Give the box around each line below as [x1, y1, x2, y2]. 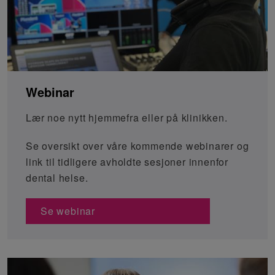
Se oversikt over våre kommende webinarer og [26, 138, 249, 153]
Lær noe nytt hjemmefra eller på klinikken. [26, 110, 228, 125]
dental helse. [26, 170, 88, 185]
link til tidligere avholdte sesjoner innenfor [26, 154, 228, 169]
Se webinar [41, 203, 95, 218]
